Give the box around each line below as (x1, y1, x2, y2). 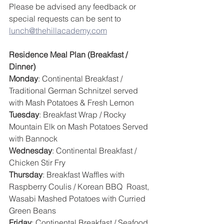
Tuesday (9, 109, 39, 120)
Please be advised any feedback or (9, 1, 138, 12)
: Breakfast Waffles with (42, 169, 126, 180)
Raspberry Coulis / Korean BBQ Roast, (9, 181, 151, 192)
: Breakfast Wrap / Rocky (39, 109, 128, 120)
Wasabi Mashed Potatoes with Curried (9, 193, 147, 204)
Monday (9, 73, 38, 84)
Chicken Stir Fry (9, 157, 65, 168)
